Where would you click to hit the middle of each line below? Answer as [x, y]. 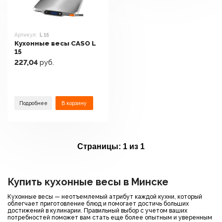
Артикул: [26, 35]
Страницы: [99, 146]
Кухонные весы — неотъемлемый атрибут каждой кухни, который [105, 197]
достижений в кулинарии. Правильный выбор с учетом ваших [97, 211]
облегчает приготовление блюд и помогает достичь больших [98, 204]
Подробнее [33, 103]
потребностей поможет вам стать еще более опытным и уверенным [110, 218]
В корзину [74, 103]
